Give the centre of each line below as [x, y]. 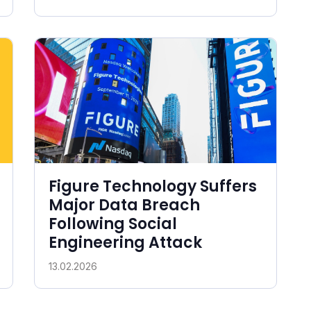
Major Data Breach [124, 205]
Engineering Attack [125, 242]
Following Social [113, 224]
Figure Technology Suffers [153, 186]
